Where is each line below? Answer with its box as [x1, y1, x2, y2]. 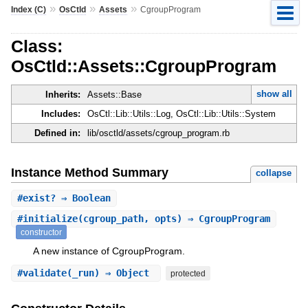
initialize [22, 213, 78, 225]
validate [22, 267, 67, 278]
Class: [10, 36, 63, 56]
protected [170, 268, 206, 278]
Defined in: [34, 128, 80, 139]
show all [256, 89, 292, 100]
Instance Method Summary [10, 165, 168, 179]
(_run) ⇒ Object [66, 267, 155, 278]
